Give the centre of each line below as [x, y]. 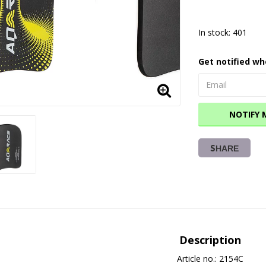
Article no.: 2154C [210, 258]
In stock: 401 [223, 32]
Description [210, 240]
